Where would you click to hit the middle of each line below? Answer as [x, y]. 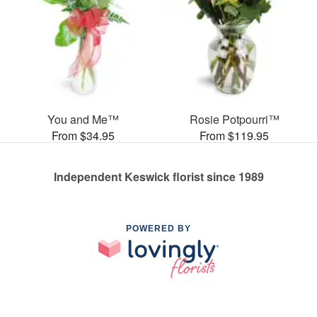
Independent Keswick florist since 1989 [158, 176]
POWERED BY [158, 228]
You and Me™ [83, 119]
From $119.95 [234, 135]
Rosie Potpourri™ [234, 119]
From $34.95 [83, 135]
